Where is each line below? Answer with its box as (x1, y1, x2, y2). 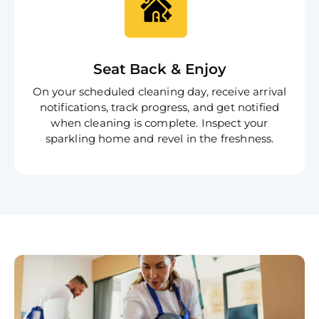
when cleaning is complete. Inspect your (51, 116, 268, 130)
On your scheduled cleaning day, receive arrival (32, 85, 287, 99)
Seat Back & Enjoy (93, 61, 226, 78)
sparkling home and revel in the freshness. (45, 132, 274, 146)
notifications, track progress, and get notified (39, 100, 280, 115)
